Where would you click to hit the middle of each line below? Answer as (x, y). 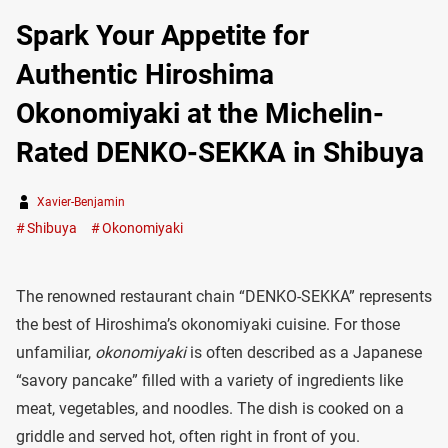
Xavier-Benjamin (81, 202)
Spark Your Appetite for (162, 35)
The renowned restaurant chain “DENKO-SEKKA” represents (224, 296)
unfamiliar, (55, 352)
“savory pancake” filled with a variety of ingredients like (209, 380)
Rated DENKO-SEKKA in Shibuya (220, 152)
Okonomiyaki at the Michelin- (200, 113)
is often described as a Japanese (304, 352)
